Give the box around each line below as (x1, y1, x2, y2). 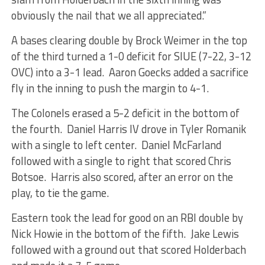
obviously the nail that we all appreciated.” (11, 7, 206, 24)
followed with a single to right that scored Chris (11, 152, 231, 169)
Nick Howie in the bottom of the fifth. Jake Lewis (11, 225, 239, 242)
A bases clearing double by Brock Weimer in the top (11, 31, 247, 49)
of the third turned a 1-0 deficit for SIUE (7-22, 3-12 (11, 47, 251, 64)
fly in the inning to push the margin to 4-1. (11, 79, 209, 96)
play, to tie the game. (11, 184, 109, 201)
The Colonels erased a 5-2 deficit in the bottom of (11, 104, 240, 121)
